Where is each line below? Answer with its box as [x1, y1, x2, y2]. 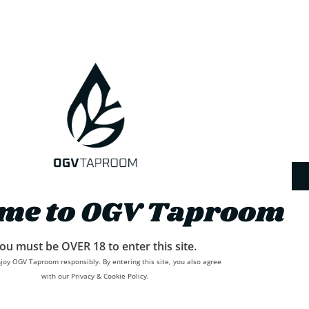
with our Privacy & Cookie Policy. [41, 271, 149, 281]
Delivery [32, 272, 71, 285]
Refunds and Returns [32, 295, 132, 308]
